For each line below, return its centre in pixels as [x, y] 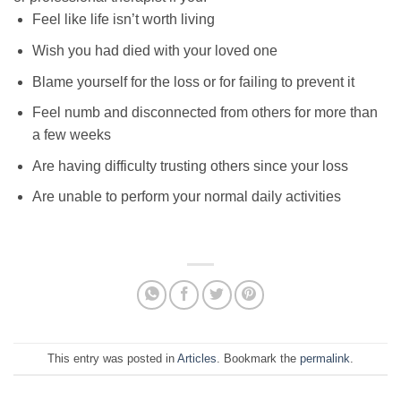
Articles [197, 358]
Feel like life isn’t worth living [123, 20]
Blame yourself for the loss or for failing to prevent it [193, 81]
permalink [325, 358]
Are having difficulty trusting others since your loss [190, 166]
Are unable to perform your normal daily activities [186, 197]
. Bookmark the [258, 358]
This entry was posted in [112, 358]
